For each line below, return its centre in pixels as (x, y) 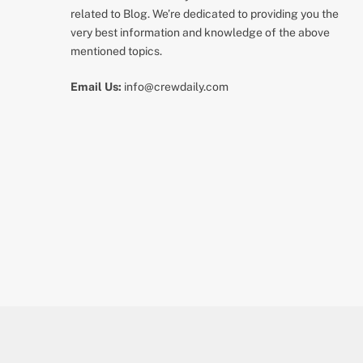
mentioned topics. (116, 51)
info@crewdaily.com (175, 86)
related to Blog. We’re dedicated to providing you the (205, 13)
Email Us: (96, 86)
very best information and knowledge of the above (200, 32)
